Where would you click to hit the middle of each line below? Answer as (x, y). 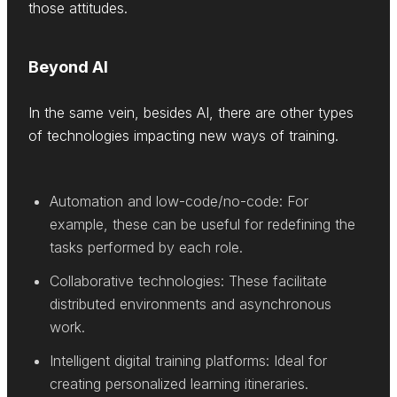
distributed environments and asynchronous (191, 304)
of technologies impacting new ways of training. (183, 136)
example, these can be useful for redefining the (202, 225)
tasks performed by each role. (146, 248)
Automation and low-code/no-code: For (179, 202)
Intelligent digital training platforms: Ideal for (188, 361)
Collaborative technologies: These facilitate (188, 281)
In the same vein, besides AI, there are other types (191, 113)
